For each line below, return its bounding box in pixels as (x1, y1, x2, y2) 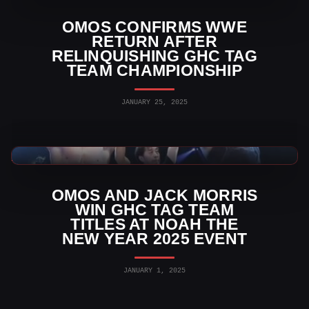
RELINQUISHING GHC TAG (51, 46, 258, 65)
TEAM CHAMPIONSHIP (67, 61, 242, 79)
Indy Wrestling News (12, 148, 125, 162)
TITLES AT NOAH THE (70, 215, 239, 233)
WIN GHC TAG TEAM (74, 200, 235, 219)
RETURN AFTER (92, 32, 217, 50)
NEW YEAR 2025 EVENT (61, 229, 248, 248)
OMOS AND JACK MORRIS (51, 186, 258, 204)
